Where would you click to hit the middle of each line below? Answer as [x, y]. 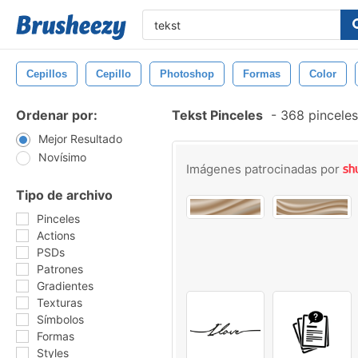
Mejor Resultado [80, 139]
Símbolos [60, 319]
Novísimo [62, 157]
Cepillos [47, 74]
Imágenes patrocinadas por [265, 169]
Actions [56, 235]
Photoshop [187, 74]
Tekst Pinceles [217, 115]
